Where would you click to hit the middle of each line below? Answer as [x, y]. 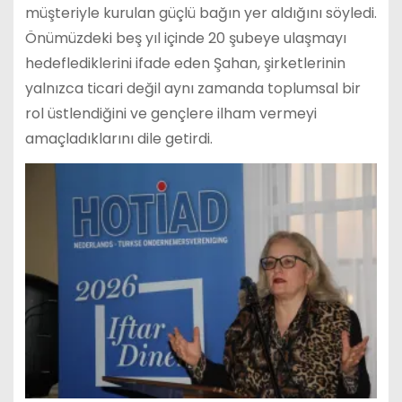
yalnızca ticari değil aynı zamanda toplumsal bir [192, 89]
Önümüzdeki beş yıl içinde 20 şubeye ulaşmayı [185, 39]
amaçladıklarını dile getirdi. [118, 139]
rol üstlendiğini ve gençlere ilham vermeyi [170, 114]
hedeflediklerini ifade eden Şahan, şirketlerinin [185, 64]
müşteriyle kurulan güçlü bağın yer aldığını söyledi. [201, 13]
